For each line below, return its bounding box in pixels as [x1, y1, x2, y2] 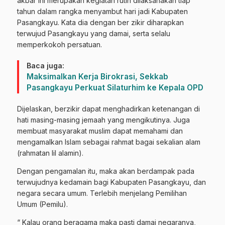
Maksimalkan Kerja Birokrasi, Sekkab [27, 72, 168, 82]
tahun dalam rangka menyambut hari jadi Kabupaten [17, 7, 188, 16]
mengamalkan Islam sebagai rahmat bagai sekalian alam [17, 138, 200, 147]
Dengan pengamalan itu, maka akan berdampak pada [17, 167, 194, 176]
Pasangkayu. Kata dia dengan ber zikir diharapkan [17, 18, 184, 27]
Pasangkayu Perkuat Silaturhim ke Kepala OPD [27, 83, 203, 93]
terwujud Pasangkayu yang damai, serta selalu [17, 29, 170, 38]
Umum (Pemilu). [17, 200, 68, 209]
